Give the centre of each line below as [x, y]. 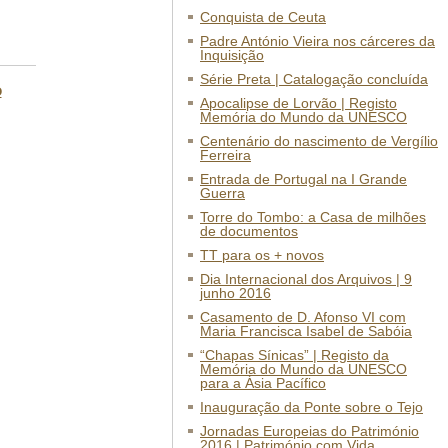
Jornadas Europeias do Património [309, 431]
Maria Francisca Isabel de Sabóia [306, 331]
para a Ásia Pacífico [263, 383]
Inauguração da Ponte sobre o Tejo [311, 407]
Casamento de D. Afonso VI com [303, 317]
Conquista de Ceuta [263, 17]
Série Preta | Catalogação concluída [314, 79]
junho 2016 [235, 293]
